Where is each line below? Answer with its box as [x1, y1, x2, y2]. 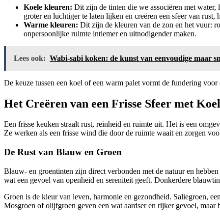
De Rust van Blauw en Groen [4, 147, 122, 158]
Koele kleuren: [24, 2, 72, 11]
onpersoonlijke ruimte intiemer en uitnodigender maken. [24, 29, 196, 38]
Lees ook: [14, 54, 46, 62]
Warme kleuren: [24, 20, 78, 29]
